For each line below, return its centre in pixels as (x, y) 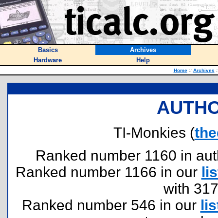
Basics (48, 50)
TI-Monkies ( (154, 133)
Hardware (48, 60)
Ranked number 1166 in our (108, 172)
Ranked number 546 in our (111, 205)
